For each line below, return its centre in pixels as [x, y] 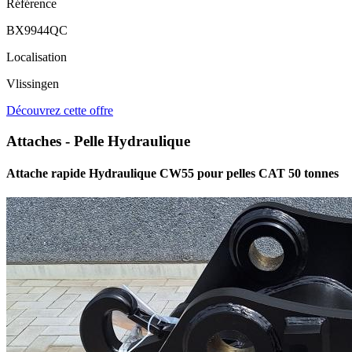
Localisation [37, 57]
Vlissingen [33, 84]
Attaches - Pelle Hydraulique [98, 141]
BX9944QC [37, 31]
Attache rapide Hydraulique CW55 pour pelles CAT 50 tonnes [172, 174]
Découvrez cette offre [60, 111]
